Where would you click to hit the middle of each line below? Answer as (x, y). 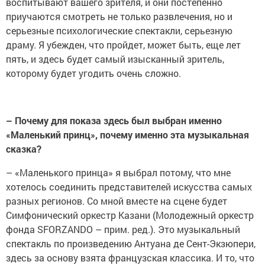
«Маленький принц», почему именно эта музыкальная (127, 135)
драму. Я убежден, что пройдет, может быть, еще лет (123, 45)
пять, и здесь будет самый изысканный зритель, (115, 59)
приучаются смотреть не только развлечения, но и (119, 17)
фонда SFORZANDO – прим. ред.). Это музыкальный (123, 230)
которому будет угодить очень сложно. (93, 73)
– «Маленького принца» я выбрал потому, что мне (118, 173)
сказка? (24, 149)
